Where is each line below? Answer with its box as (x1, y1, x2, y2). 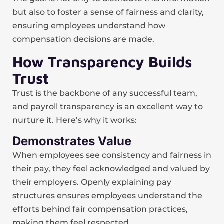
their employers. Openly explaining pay (12, 177, 171, 187)
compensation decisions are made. (12, 34, 154, 44)
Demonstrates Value (12, 134, 131, 148)
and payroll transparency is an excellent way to (12, 102, 203, 111)
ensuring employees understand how (12, 21, 165, 30)
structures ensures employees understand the (12, 191, 202, 200)
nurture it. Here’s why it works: (12, 115, 137, 125)
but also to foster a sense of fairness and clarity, (12, 7, 204, 17)
